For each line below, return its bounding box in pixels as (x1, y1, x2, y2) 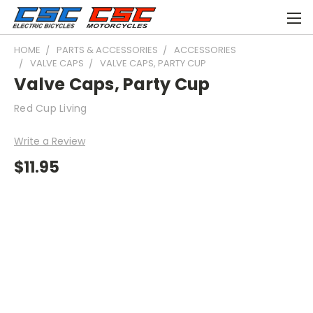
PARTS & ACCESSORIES (57, 43, 158, 57)
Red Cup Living (14, 101, 87, 115)
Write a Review (14, 134, 85, 148)
